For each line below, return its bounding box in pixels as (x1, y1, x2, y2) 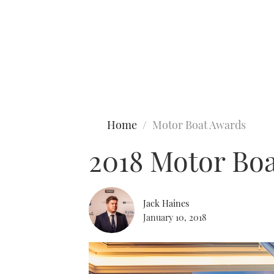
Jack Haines (143, 196, 189, 209)
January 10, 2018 (143, 210, 206, 223)
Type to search (6, 54, 65, 66)
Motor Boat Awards (152, 117, 246, 132)
